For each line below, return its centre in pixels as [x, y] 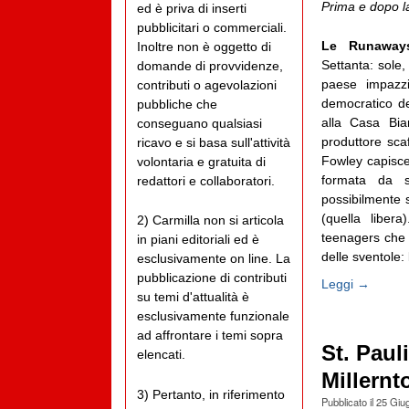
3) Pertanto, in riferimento [211, 394]
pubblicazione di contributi [212, 278]
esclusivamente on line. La [214, 259]
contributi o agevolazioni [207, 85]
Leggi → [345, 283]
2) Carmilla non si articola [210, 220]
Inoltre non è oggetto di [204, 47]
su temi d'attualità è [193, 297]
